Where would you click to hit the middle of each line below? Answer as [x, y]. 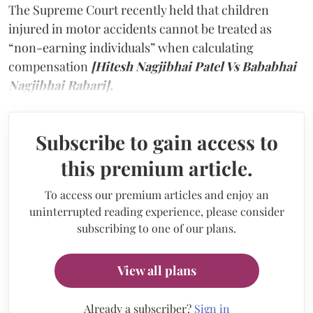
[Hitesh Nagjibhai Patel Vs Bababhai [194, 66]
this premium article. [156, 168]
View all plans [156, 270]
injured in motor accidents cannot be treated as [140, 28]
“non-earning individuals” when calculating [131, 47]
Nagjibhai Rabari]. [61, 85]
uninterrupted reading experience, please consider [156, 211]
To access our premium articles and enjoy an [156, 194]
